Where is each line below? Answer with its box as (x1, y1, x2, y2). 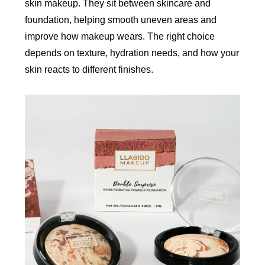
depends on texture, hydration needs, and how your (25, 47, 240, 58)
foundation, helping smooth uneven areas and (25, 14, 217, 25)
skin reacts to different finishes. (25, 64, 154, 75)
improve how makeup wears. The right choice (25, 31, 215, 41)
